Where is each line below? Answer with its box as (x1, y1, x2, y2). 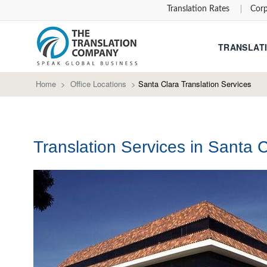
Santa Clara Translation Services (138, 78, 252, 89)
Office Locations (70, 78, 126, 89)
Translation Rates (167, 5, 230, 13)
